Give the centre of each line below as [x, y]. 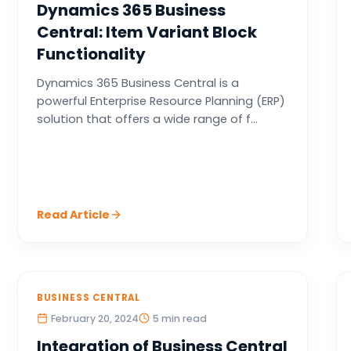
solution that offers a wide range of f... [147, 119]
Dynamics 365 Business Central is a [138, 83]
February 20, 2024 [94, 318]
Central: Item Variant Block [147, 32]
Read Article [73, 215]
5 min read [179, 318]
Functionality [91, 54]
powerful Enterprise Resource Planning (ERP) [161, 101]
